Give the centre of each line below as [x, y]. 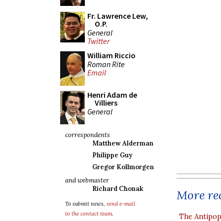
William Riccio [111, 55]
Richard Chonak [118, 189]
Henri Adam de [112, 95]
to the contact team [89, 214]
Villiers [106, 103]
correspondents [88, 135]
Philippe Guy [112, 155]
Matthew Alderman [123, 143]
